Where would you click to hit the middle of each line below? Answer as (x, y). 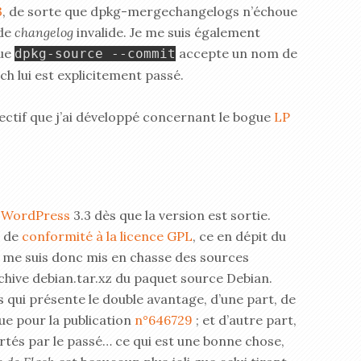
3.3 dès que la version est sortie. (170, 215)
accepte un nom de (237, 53)
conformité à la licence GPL (107, 236)
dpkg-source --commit (95, 54)
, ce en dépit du (239, 236)
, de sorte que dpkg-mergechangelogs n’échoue (150, 11)
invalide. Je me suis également (167, 32)
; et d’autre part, (245, 320)
